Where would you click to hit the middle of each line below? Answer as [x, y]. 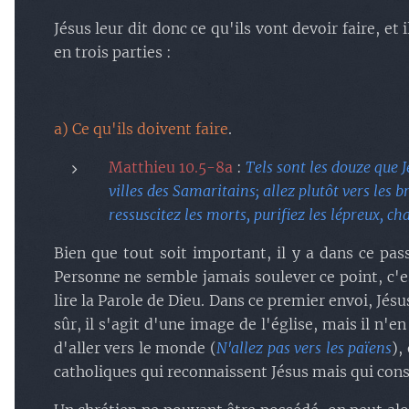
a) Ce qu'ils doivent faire [141, 129]
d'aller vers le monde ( [135, 348]
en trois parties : [112, 52]
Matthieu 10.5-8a [170, 167]
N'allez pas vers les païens [304, 348]
